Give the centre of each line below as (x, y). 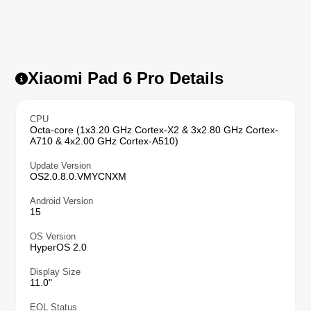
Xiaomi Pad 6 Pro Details (126, 78)
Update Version (61, 165)
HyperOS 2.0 (59, 247)
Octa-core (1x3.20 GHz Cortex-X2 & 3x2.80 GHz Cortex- (154, 129)
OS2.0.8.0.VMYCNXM (78, 176)
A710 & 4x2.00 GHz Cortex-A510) (104, 141)
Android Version (62, 201)
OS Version (53, 236)
